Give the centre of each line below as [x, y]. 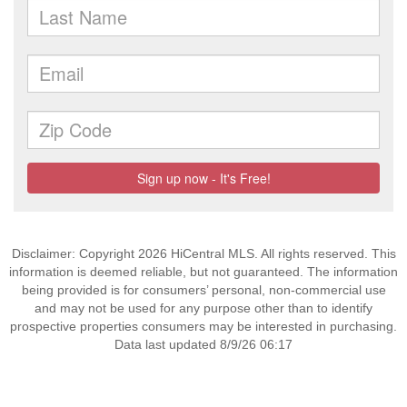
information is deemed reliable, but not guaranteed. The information [203, 272]
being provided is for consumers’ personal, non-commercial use [203, 290]
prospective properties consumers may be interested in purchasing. [203, 326]
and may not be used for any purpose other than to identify [203, 308]
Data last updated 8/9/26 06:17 [203, 344]
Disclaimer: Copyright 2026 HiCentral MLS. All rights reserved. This [203, 253]
